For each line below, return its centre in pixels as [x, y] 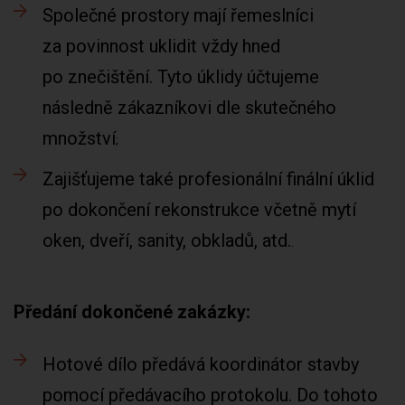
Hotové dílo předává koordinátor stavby [201, 364]
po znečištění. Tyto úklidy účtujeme [181, 77]
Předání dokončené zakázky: [132, 312]
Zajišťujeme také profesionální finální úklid [208, 179]
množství [79, 138]
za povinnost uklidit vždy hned [161, 46]
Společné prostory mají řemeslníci [178, 15]
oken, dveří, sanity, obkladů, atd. [167, 240]
